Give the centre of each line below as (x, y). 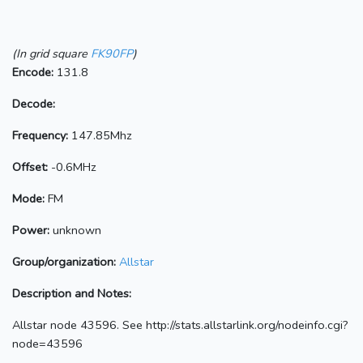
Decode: (34, 103)
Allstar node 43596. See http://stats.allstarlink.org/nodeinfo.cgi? (180, 325)
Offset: (30, 167)
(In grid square (51, 53)
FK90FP (112, 53)
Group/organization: (64, 261)
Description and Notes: (72, 293)
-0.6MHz (72, 167)
